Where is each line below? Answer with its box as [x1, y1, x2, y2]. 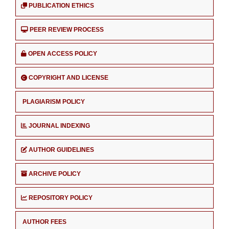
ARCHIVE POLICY [29, 170, 81, 178]
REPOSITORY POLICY [29, 194, 93, 201]
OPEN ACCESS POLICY [28, 50, 97, 58]
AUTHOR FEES [22, 218, 66, 225]
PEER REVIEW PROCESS [30, 26, 104, 34]
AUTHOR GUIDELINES [29, 146, 94, 154]
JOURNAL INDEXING [29, 122, 90, 130]
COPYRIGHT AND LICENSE [29, 74, 108, 82]
